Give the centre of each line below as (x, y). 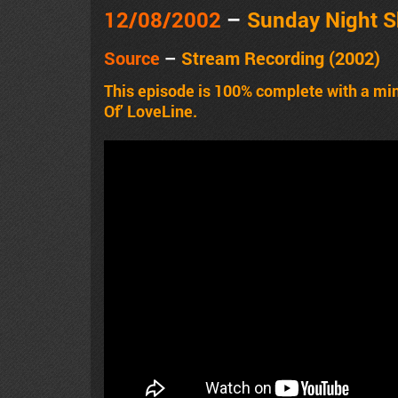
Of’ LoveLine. (151, 111)
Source (132, 57)
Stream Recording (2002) (281, 57)
